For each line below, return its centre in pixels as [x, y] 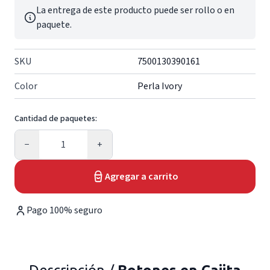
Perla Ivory [160, 86]
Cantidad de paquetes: [56, 119]
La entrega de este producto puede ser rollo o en [135, 10]
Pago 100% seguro [64, 210]
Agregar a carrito [142, 177]
